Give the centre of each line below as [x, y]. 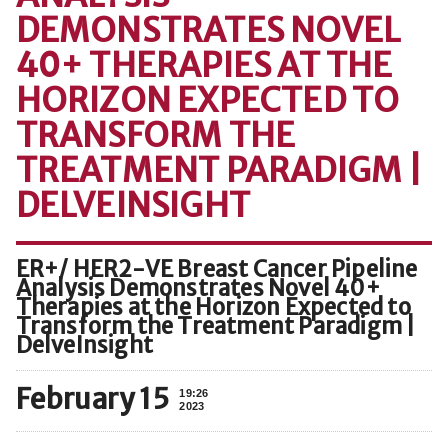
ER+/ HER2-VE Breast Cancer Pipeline [216, 269]
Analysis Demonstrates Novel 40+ [197, 288]
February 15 [92, 399]
